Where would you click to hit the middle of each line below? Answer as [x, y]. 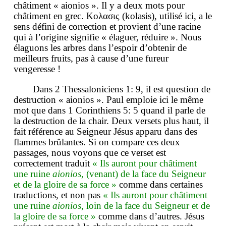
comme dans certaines [160, 184]
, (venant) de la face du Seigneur [144, 174]
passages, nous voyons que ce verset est [90, 152]
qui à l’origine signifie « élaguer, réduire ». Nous [107, 37]
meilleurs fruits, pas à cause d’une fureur [91, 58]
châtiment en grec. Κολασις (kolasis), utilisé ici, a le [113, 16]
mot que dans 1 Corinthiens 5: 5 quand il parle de [109, 110]
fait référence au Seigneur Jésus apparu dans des [105, 131]
